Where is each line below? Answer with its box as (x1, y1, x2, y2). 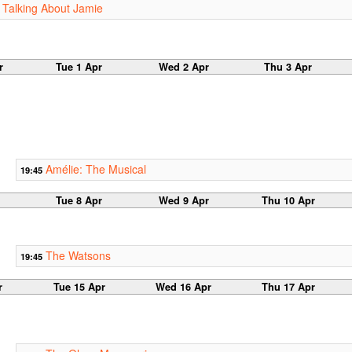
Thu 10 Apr (261, 192, 315, 207)
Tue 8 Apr (56, 192, 103, 207)
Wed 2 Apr (158, 59, 209, 74)
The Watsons (45, 247, 111, 263)
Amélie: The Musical (45, 160, 146, 177)
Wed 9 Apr (158, 192, 209, 207)
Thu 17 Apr (261, 279, 315, 294)
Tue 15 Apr (53, 279, 105, 294)
